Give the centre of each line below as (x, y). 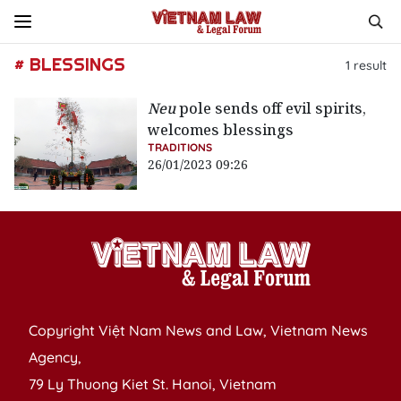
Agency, (55, 358)
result (368, 65)
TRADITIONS (180, 147)
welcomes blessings (221, 130)
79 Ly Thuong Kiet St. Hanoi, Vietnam (153, 384)
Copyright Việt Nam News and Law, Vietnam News (198, 331)
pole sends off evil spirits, (271, 108)
